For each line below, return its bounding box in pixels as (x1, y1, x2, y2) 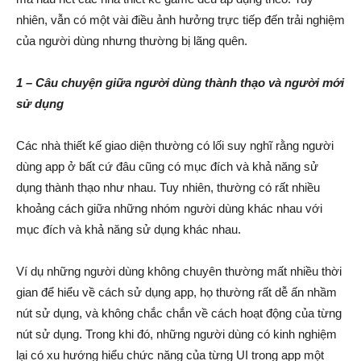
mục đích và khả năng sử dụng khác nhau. (16, 222, 241, 236)
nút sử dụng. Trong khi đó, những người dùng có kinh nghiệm (16, 327, 337, 341)
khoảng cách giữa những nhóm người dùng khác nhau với (16, 201, 322, 215)
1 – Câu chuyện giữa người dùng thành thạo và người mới (16, 76, 344, 89)
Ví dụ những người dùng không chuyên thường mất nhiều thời (16, 264, 342, 278)
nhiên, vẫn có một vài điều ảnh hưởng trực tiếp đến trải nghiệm (16, 13, 345, 27)
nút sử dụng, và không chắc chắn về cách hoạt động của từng (16, 306, 342, 320)
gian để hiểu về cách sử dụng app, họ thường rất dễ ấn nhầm (16, 285, 337, 299)
